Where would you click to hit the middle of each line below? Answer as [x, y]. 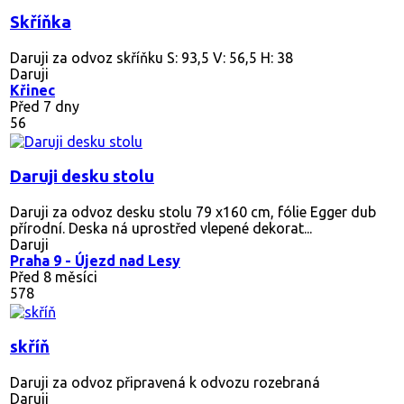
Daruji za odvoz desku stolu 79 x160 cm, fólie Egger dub [193, 211]
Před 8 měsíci [54, 276]
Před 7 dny [45, 106]
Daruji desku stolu [82, 176]
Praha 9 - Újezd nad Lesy [95, 260]
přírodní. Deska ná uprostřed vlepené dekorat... [161, 228]
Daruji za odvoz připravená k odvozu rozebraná [165, 382]
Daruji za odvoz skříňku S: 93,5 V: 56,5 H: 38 [151, 57]
